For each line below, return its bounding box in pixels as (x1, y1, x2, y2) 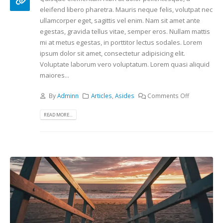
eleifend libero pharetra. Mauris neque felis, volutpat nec (40, 5, 213, 14)
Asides (115, 91, 135, 100)
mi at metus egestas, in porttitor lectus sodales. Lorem (40, 38, 202, 47)
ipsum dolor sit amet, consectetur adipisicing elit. (40, 49, 185, 58)
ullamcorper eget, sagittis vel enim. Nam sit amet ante (40, 16, 200, 25)
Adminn (57, 91, 79, 100)
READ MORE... (44, 111, 73, 118)
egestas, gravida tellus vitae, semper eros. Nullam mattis (40, 27, 210, 36)
